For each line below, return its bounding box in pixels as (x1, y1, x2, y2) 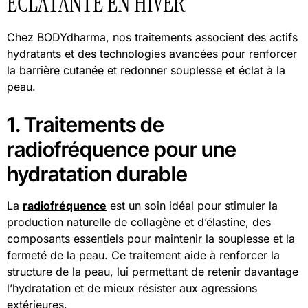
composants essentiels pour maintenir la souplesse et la (7, 231, 295, 245)
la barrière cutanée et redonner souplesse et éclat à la (7, 63, 285, 77)
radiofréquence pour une (7, 136, 236, 162)
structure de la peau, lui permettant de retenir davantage (7, 264, 298, 278)
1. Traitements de (7, 111, 164, 137)
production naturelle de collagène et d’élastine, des (7, 214, 271, 229)
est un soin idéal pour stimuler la (107, 198, 278, 212)
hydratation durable (7, 161, 188, 186)
